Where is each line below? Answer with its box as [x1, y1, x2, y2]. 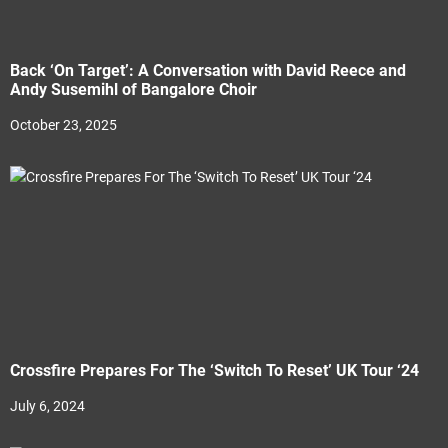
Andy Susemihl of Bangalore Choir [10, 79, 257, 99]
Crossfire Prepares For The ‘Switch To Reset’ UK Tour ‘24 [10, 360, 419, 380]
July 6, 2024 [10, 397, 85, 414]
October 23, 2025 [10, 116, 117, 133]
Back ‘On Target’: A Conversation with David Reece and [10, 60, 406, 80]
